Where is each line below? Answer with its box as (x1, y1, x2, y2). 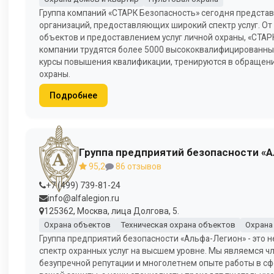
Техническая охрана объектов (120, 220, 235, 230)
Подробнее (49, 90, 97, 100)
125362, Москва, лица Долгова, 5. (44, 206, 179, 216)
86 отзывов (114, 161, 161, 172)
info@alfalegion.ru (48, 193, 119, 203)
